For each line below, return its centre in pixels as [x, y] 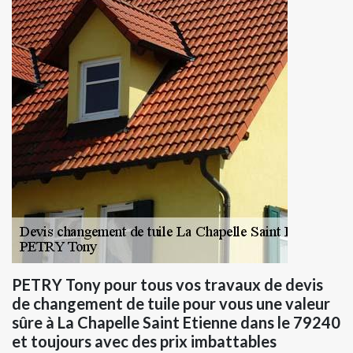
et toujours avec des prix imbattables [144, 342]
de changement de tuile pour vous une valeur [171, 304]
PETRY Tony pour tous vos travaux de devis [167, 285]
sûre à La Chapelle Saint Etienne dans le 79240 [176, 323]
